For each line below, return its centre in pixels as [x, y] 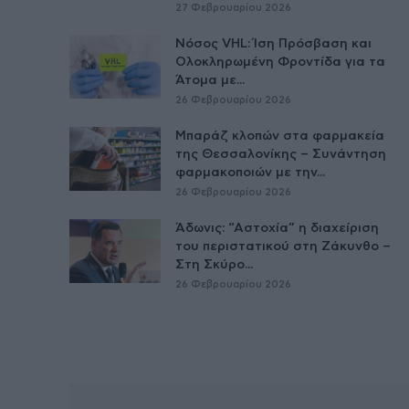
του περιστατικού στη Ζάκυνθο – [283, 246]
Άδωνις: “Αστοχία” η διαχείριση [277, 228]
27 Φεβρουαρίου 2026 [233, 7]
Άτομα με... [210, 80]
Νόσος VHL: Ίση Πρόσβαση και [273, 43]
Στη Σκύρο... [214, 264]
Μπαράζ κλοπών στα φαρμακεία [280, 136]
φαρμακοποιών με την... [250, 172]
